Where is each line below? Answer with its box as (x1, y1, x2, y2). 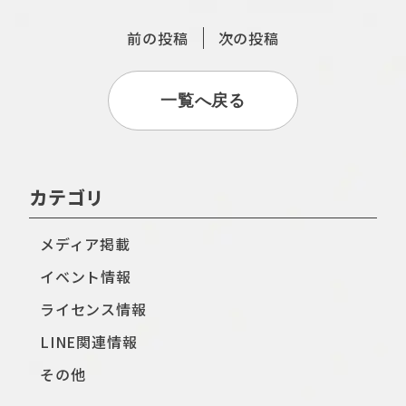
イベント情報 (40, 266, 131, 287)
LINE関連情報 (40, 331, 138, 353)
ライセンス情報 (40, 298, 147, 320)
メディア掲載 (40, 233, 130, 255)
